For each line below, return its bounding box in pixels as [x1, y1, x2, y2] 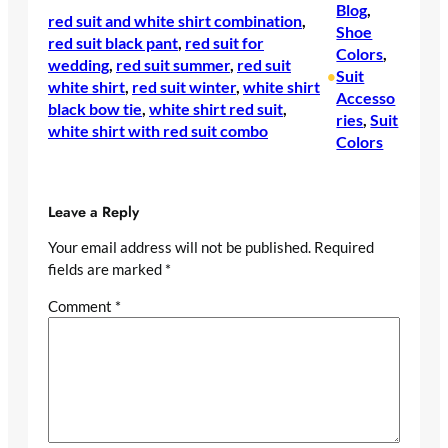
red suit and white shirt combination [48, 11, 302, 31]
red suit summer [116, 55, 230, 75]
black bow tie [48, 99, 142, 119]
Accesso [336, 88, 396, 108]
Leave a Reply [48, 201, 139, 223]
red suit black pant [48, 33, 178, 53]
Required [314, 238, 374, 257]
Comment [48, 297, 115, 316]
